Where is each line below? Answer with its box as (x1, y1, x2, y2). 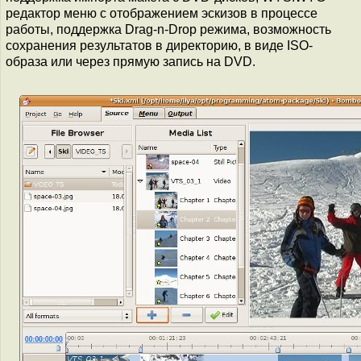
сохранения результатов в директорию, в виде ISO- (6, 39, 313, 52)
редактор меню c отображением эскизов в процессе (6, 6, 317, 20)
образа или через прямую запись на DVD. (6, 55, 255, 68)
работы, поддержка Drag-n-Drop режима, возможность (6, 23, 331, 36)
